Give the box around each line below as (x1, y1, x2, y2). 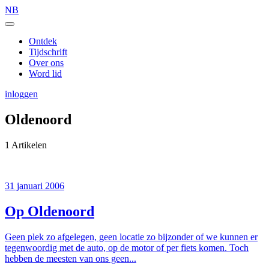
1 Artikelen (5, 139, 47, 150)
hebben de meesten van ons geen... (5, 253, 136, 264)
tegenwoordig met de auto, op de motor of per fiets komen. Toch (5, 242, 249, 253)
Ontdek (29, 36, 57, 46)
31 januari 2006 (5, 180, 64, 191)
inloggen (5, 89, 38, 99)
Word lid (29, 68, 62, 79)
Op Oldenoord (5, 203, 94, 219)
